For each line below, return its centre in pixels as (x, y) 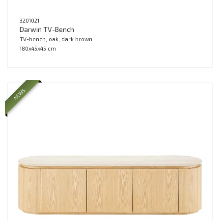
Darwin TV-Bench (47, 29)
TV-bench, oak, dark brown (56, 39)
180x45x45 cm (38, 49)
